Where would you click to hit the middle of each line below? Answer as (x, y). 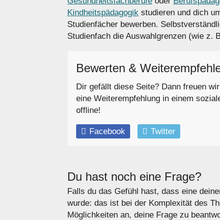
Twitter (163, 132)
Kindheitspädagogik (103, 12)
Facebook (107, 132)
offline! (88, 110)
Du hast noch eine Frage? (134, 176)
